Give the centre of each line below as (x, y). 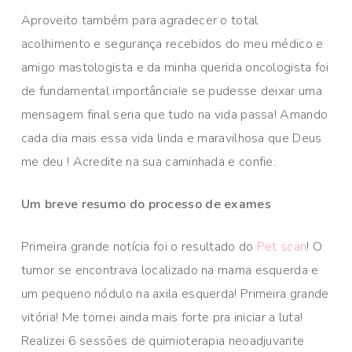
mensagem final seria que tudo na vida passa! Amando (174, 115)
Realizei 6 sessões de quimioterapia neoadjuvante (163, 341)
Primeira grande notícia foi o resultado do (139, 247)
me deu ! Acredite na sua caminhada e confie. (148, 162)
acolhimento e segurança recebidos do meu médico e (172, 44)
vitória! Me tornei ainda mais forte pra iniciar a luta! (162, 318)
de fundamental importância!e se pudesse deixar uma (171, 92)
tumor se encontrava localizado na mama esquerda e (170, 271)
